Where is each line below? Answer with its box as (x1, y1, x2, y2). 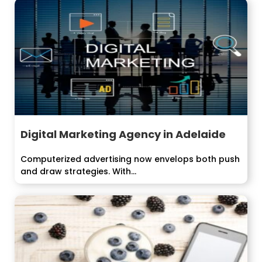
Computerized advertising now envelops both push (20, 153, 240, 165)
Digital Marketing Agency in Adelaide (20, 127, 226, 142)
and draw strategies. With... (20, 166, 136, 177)
